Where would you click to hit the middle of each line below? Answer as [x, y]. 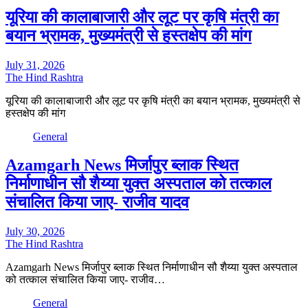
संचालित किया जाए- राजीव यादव [97, 202]
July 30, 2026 [35, 232]
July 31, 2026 [35, 65]
